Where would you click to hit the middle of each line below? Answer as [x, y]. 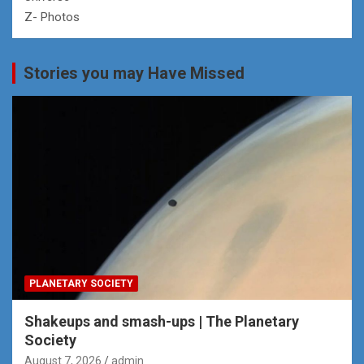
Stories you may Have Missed [134, 73]
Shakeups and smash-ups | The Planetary [162, 321]
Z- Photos [52, 17]
